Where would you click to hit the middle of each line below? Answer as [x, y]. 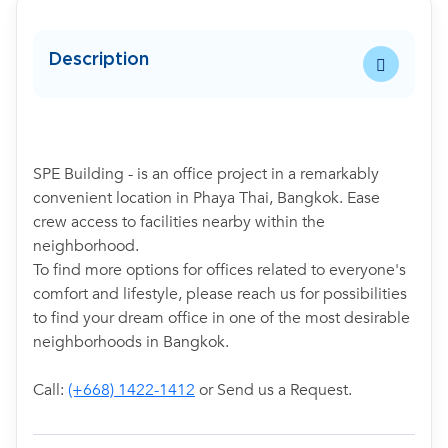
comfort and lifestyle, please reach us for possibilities [220, 294]
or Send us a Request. [273, 390]
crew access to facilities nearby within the [179, 222]
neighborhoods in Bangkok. [131, 342]
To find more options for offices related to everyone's [219, 270]
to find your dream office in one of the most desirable [221, 318]
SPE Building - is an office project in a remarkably [206, 174]
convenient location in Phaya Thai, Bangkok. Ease [206, 198]
